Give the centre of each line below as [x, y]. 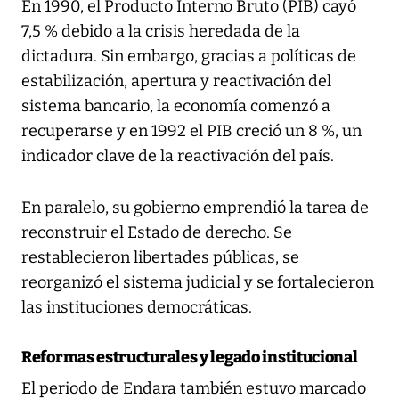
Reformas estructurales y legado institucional [190, 358]
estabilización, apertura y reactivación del [176, 81]
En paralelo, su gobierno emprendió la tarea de [195, 208]
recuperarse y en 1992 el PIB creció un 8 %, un [191, 131]
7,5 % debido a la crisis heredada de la [161, 32]
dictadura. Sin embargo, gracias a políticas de [189, 57]
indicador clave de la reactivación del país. [178, 156]
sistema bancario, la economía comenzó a [176, 106]
